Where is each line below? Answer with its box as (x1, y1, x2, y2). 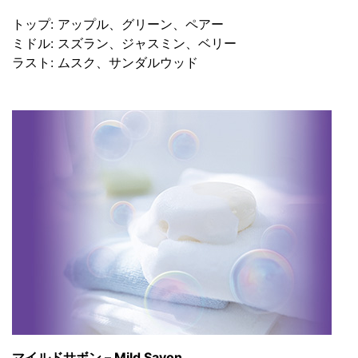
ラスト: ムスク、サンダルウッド (12, 54, 198, 70)
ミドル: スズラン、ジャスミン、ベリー (12, 34, 237, 51)
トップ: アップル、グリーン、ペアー (12, 15, 224, 32)
